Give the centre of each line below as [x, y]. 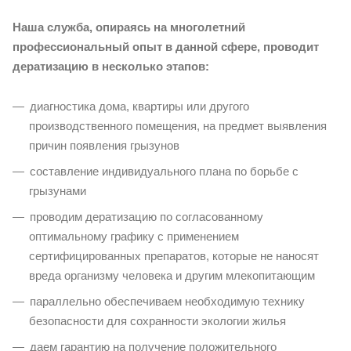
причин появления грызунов [104, 145]
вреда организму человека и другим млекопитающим [172, 275]
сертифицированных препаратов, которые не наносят [174, 256]
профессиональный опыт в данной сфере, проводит [166, 47]
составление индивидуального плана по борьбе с [164, 171]
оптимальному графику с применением [134, 236]
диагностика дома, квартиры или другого [139, 106]
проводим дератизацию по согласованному [147, 217]
